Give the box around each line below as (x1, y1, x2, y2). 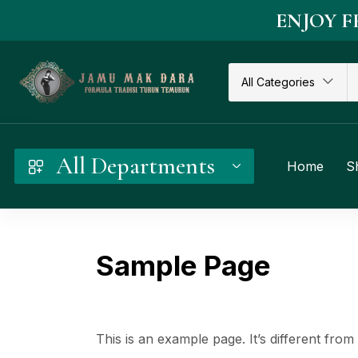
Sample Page (96, 248, 271, 282)
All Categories (241, 74, 315, 89)
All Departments (56, 150, 215, 181)
